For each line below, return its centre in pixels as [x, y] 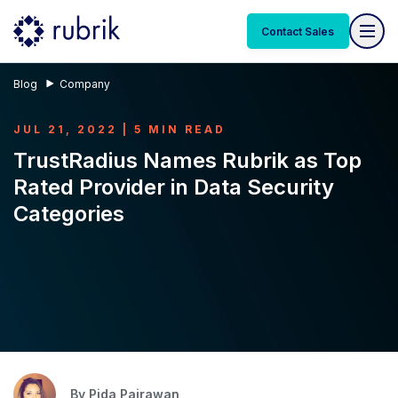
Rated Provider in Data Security [174, 187]
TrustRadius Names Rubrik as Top [187, 160]
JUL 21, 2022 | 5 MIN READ [119, 129]
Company [85, 84]
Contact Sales [298, 31]
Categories [69, 214]
